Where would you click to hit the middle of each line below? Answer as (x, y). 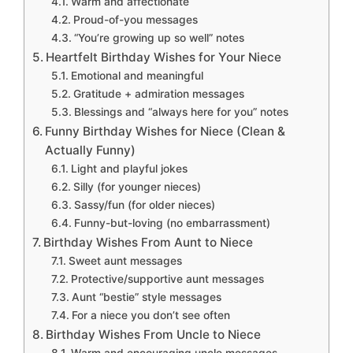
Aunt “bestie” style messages (146, 297)
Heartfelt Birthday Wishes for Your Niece (164, 58)
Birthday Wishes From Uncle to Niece (154, 335)
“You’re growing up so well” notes (159, 38)
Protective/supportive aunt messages (167, 279)
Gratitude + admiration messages (158, 94)
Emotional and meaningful (137, 76)
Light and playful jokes (129, 169)
